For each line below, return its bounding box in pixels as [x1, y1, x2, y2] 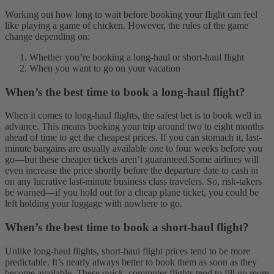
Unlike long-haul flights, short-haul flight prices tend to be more [5, 245, 250, 256]
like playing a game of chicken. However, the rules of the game [5, 20, 248, 31]
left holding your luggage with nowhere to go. [5, 198, 185, 209]
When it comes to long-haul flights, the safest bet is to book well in [5, 110, 261, 121]
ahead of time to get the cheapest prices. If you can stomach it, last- [5, 132, 262, 143]
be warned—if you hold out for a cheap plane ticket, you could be [5, 187, 259, 198]
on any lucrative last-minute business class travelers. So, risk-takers [5, 176, 262, 187]
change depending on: [5, 31, 90, 42]
